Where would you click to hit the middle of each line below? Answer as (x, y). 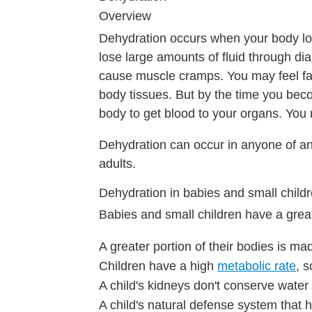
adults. (117, 163)
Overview (125, 16)
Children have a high (158, 266)
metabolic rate (257, 266)
